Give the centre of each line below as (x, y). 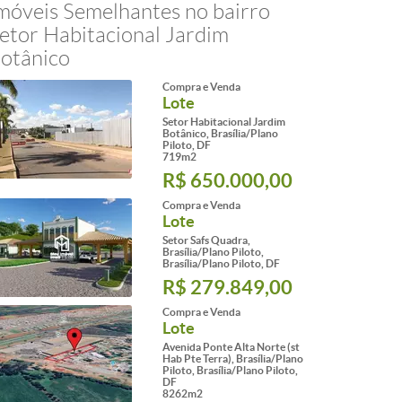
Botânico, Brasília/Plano (220, 133)
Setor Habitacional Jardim (224, 122)
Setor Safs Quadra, (206, 240)
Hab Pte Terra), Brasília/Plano (233, 358)
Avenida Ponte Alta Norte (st (231, 347)
